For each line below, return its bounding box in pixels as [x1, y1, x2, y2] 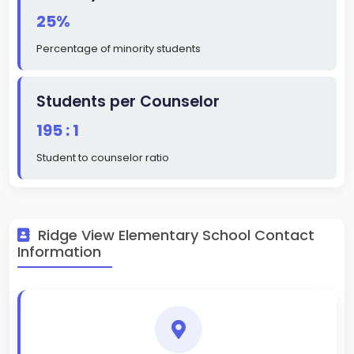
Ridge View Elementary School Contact [34, 225, 314, 246]
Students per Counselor [36, 91, 220, 113]
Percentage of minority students [36, 41, 201, 57]
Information [17, 242, 101, 262]
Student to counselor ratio [36, 150, 169, 166]
